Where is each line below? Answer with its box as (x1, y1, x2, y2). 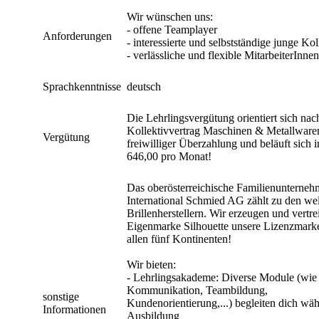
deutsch (127, 80, 161, 93)
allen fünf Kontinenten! (127, 232, 231, 245)
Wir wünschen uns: (127, 10, 213, 23)
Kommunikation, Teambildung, (127, 283, 268, 296)
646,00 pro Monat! (127, 150, 211, 162)
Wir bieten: (127, 258, 176, 271)
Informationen (43, 303, 106, 315)
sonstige (43, 290, 79, 303)
